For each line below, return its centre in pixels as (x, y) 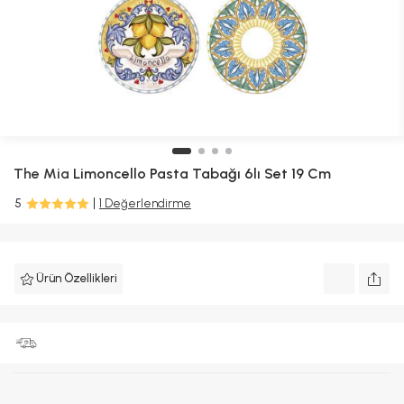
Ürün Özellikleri (77, 279)
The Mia (41, 174)
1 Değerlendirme (145, 204)
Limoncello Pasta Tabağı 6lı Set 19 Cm (200, 174)
